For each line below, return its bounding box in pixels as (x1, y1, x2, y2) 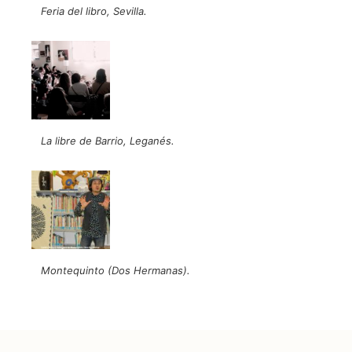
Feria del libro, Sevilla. (41, 4, 147, 17)
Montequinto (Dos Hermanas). (41, 263, 190, 277)
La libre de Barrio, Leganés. (41, 134, 174, 147)
